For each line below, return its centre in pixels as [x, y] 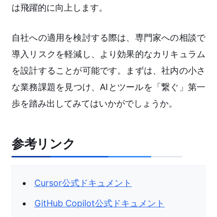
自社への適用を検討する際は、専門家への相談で [108, 38]
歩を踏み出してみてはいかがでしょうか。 [94, 104]
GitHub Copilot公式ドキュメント [100, 203]
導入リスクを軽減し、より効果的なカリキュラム [108, 54]
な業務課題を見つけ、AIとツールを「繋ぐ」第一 [108, 87]
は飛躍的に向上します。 [60, 8]
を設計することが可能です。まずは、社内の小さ [108, 71]
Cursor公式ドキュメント [83, 183]
